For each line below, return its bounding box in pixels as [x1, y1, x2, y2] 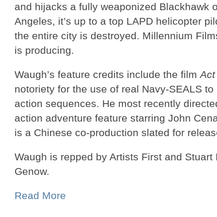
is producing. [15, 45, 74, 56]
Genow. [15, 166, 49, 177]
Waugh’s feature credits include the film [15, 69, 200, 80]
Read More [15, 190, 66, 201]
